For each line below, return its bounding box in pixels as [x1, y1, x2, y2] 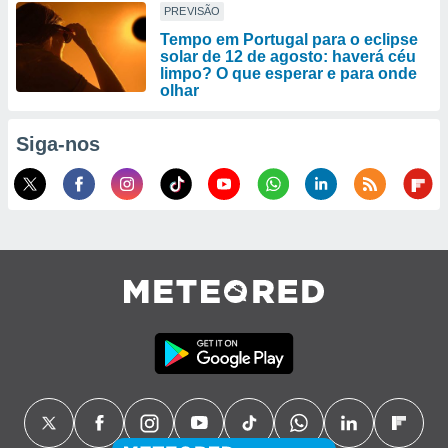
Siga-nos [16, 133, 100, 155]
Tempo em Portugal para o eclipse [160, 31, 418, 48]
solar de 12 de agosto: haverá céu [160, 48, 416, 65]
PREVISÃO [164, 5, 221, 17]
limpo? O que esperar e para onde [160, 65, 417, 82]
